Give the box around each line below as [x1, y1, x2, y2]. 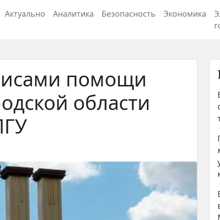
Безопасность [102, 8, 156, 19]
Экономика [164, 8, 206, 19]
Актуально [5, 8, 45, 19]
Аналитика [53, 8, 94, 19]
